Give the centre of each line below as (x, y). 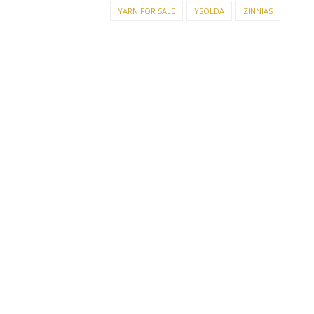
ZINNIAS (258, 11)
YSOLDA (209, 11)
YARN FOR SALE (146, 11)
